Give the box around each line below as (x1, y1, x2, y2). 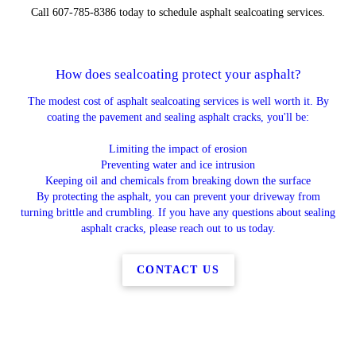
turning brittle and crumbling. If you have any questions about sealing (21, 207, 335, 219)
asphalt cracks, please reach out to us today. (80, 222, 276, 234)
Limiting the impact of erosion (109, 143, 247, 155)
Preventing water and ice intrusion (101, 159, 255, 171)
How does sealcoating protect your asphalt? (55, 67, 301, 82)
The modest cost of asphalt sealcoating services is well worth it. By (27, 95, 329, 107)
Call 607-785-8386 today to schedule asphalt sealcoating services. (31, 6, 325, 18)
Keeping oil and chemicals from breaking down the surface (45, 175, 311, 187)
